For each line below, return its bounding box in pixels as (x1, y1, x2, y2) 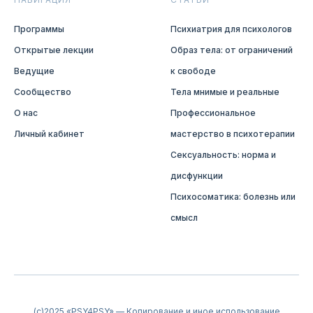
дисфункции (170, 170, 223, 181)
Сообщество (14, 86, 71, 97)
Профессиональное (170, 107, 256, 118)
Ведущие (14, 65, 54, 76)
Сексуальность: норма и (170, 149, 276, 160)
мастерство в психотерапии (170, 128, 295, 139)
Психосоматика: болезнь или (170, 191, 296, 202)
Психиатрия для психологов (170, 23, 292, 34)
